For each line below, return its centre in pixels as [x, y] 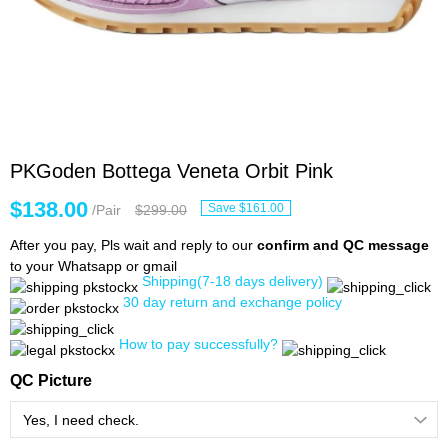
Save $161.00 [246, 208]
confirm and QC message [343, 245]
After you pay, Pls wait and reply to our [133, 245]
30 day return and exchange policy [232, 302]
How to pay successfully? [198, 344]
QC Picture [51, 380]
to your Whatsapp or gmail [93, 266]
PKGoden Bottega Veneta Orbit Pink [171, 171]
